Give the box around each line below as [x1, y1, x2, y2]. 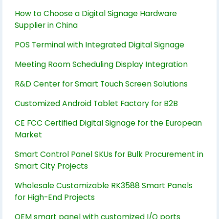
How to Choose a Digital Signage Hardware [15, 8, 177, 19]
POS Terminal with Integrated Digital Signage [15, 40, 184, 50]
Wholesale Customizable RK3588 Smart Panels [15, 180, 193, 191]
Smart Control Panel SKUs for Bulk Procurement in [15, 149, 203, 160]
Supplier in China [15, 20, 78, 31]
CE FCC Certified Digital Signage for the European [15, 118, 202, 129]
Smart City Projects [15, 161, 88, 172]
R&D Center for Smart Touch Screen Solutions [15, 79, 188, 89]
